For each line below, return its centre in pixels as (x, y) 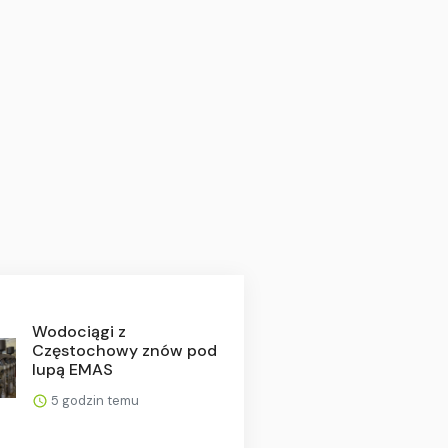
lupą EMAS (72, 369)
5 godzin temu (93, 400)
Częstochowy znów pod (124, 350)
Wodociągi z (78, 331)
